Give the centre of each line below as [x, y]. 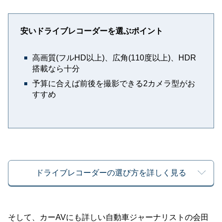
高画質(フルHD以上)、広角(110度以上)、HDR [114, 58]
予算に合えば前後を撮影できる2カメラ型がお [114, 84]
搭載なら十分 [56, 69]
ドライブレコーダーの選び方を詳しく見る [111, 173]
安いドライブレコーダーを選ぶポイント [92, 31]
